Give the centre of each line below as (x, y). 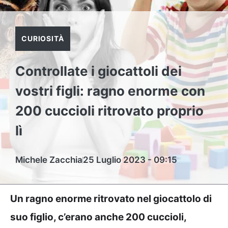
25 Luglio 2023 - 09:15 (130, 160)
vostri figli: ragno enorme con (110, 91)
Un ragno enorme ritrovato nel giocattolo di (111, 199)
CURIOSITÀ (43, 38)
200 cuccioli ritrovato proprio (109, 111)
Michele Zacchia (49, 160)
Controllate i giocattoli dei (98, 71)
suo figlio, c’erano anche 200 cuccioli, (98, 217)
